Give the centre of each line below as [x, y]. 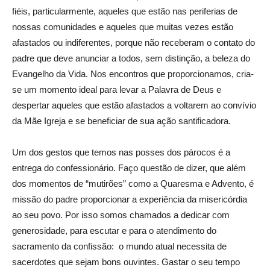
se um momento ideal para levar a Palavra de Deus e [117, 89]
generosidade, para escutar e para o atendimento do [114, 230]
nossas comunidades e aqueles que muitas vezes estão [123, 27]
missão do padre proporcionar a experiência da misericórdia [130, 199]
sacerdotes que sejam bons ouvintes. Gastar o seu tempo [126, 262]
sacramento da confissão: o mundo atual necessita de [119, 246]
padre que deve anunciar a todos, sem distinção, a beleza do [131, 58]
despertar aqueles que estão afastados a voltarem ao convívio [134, 105]
